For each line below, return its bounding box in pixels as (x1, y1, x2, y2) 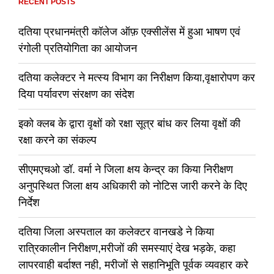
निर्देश (18, 196, 40, 209)
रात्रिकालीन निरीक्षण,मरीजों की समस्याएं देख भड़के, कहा (18, 242, 235, 254)
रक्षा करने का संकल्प (18, 133, 97, 146)
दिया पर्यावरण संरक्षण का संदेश (18, 87, 135, 100)
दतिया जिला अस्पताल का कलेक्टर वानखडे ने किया (18, 225, 214, 238)
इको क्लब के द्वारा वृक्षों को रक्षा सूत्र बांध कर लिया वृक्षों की (18, 117, 240, 130)
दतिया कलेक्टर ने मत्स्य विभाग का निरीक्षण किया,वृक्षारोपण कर (18, 71, 255, 84)
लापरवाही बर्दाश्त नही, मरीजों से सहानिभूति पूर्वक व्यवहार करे (18, 258, 248, 271)
